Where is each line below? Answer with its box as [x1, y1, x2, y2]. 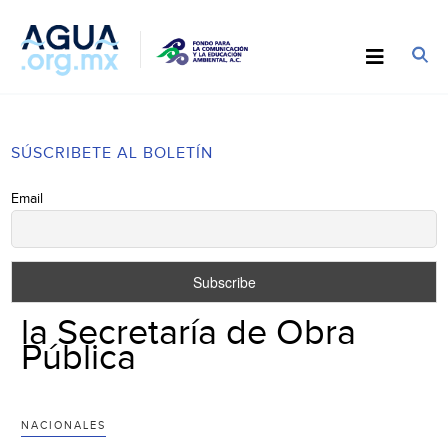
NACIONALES [21, 418, 107, 432]
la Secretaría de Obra [21, 311, 357, 354]
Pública [21, 336, 137, 379]
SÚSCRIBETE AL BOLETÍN [11, 143, 214, 163]
